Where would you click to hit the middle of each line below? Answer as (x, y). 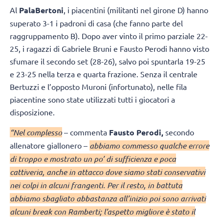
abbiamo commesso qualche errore (149, 145)
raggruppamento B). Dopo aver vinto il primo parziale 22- (109, 36)
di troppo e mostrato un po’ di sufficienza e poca (93, 158)
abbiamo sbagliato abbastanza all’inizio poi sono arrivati (108, 198)
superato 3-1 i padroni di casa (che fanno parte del (96, 23)
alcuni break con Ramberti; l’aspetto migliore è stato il (102, 211)
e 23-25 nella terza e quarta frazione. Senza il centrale (104, 74)
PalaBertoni (41, 10)
